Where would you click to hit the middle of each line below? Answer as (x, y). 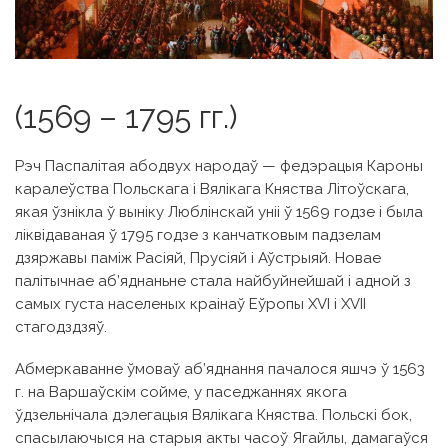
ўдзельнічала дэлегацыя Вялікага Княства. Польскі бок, (213, 414)
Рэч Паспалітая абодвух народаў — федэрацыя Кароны (219, 165)
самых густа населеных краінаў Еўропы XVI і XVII (190, 303)
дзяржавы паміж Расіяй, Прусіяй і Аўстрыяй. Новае (198, 257)
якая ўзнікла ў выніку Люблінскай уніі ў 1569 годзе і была (219, 211)
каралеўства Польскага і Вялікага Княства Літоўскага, (212, 188)
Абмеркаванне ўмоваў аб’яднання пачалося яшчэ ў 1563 (220, 368)
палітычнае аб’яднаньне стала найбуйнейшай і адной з (213, 280)
